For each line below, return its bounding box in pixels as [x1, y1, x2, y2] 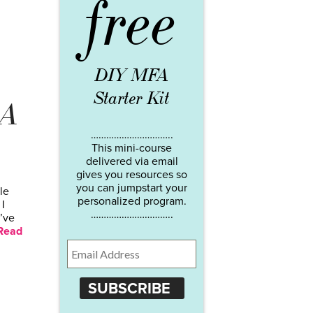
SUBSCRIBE [87, 279, 170, 298]
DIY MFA [94, 64, 169, 87]
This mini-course [92, 141, 172, 156]
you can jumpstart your [76, 181, 187, 196]
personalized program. [77, 194, 187, 209]
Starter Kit [94, 87, 170, 110]
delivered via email [85, 154, 178, 169]
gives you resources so [76, 168, 187, 182]
